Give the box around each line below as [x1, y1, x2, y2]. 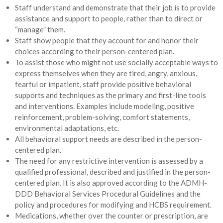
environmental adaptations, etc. [14, 123, 119, 132]
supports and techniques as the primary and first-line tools [14, 91, 206, 100]
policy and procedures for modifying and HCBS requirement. [14, 200, 212, 209]
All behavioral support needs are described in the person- [14, 134, 202, 143]
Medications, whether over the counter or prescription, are [14, 211, 208, 220]
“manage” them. [14, 25, 65, 34]
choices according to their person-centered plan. [14, 47, 174, 56]
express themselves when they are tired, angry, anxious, [14, 69, 197, 78]
